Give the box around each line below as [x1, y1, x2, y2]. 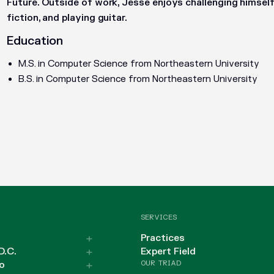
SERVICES [140, 213, 177, 223]
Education [7, 34, 64, 49]
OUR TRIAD [140, 259, 182, 268]
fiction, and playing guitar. [7, 12, 128, 24]
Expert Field [140, 246, 196, 258]
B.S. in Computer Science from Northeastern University [18, 73, 257, 86]
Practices [140, 232, 185, 245]
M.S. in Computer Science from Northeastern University [18, 58, 259, 70]
